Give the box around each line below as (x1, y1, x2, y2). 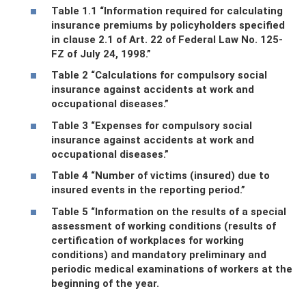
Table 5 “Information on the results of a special (51, 205, 286, 218)
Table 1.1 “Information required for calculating (51, 4, 283, 17)
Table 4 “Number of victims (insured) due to (51, 169, 270, 182)
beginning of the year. (51, 277, 159, 290)
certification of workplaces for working (51, 234, 244, 247)
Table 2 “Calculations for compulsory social (51, 69, 267, 81)
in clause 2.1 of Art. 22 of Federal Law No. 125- (51, 33, 283, 46)
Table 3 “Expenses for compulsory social (51, 119, 252, 132)
